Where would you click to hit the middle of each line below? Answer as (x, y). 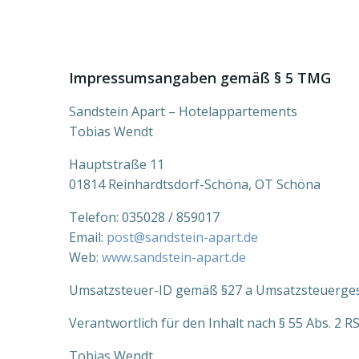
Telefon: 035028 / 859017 (144, 217)
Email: (88, 237)
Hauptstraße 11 (117, 164)
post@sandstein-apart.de (182, 237)
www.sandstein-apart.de (174, 257)
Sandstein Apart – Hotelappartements (183, 111)
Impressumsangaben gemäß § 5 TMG (200, 78)
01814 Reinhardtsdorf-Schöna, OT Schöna (195, 184)
